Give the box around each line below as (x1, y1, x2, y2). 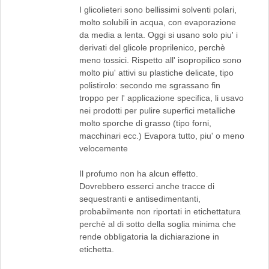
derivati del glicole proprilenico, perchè (79, 42, 225, 52)
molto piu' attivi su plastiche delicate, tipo (79, 67, 234, 77)
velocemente (79, 143, 128, 153)
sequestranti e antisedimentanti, (79, 193, 201, 204)
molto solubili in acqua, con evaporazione (79, 17, 236, 27)
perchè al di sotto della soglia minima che (79, 219, 236, 229)
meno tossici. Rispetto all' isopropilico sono (79, 55, 241, 65)
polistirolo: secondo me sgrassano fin (79, 80, 220, 90)
